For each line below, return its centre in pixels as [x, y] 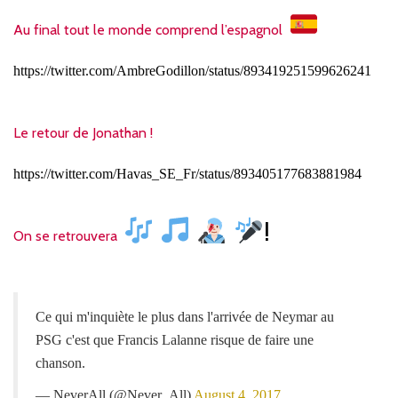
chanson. [60, 362]
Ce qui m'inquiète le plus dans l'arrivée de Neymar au [185, 316]
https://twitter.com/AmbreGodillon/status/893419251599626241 [192, 70]
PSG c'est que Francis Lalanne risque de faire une [175, 339]
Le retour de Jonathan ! [83, 132]
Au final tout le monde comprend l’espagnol [148, 29]
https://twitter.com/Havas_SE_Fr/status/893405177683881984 [187, 173]
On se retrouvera [65, 235]
